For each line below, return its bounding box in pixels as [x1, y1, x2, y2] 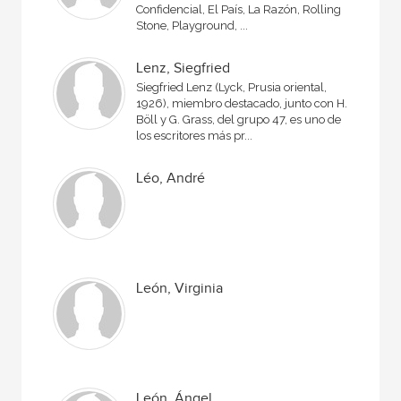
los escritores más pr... [136, 129, 253, 142]
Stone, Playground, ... [136, 19, 249, 32]
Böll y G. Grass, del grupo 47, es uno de [136, 113, 342, 126]
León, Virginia [136, 280, 224, 297]
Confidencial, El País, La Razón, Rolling [136, 3, 342, 16]
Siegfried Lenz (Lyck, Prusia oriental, [136, 81, 328, 94]
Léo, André [136, 170, 206, 187]
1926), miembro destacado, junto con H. [136, 97, 348, 110]
